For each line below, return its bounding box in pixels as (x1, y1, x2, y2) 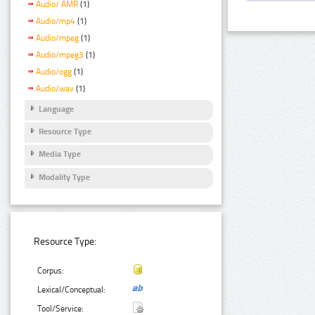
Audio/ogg (36, 66, 72, 77)
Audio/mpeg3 (36, 49, 84, 60)
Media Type (39, 149, 81, 160)
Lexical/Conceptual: (37, 284, 106, 295)
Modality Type (39, 172, 90, 182)
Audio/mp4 (36, 16, 75, 27)
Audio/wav (36, 83, 74, 94)
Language (39, 103, 74, 114)
